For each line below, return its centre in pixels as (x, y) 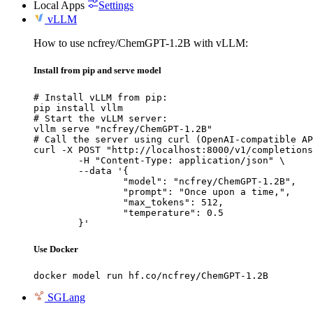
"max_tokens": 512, (78, 202)
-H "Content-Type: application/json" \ (56, 160)
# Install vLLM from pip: (101, 97)
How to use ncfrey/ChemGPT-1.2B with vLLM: (141, 43)
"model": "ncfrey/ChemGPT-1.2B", (78, 181)
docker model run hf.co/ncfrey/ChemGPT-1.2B (151, 275)
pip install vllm (78, 108)
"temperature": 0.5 (78, 212)
